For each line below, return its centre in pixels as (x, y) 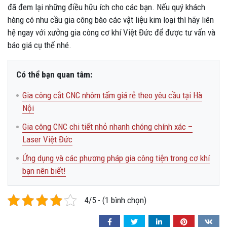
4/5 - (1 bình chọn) (116, 200)
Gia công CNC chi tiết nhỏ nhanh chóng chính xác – (107, 126)
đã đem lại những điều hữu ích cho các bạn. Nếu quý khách (106, 7)
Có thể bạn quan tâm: (54, 74)
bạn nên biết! (44, 171)
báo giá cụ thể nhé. (40, 45)
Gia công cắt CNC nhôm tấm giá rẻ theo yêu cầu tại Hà (112, 95)
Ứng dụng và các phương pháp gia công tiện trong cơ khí (116, 158)
